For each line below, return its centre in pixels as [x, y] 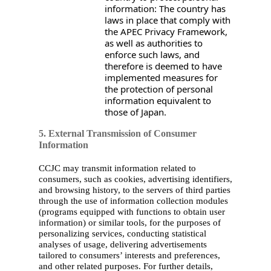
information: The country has [165, 8]
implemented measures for [161, 77]
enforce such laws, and [152, 54]
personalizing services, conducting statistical [122, 233]
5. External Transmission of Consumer [118, 133]
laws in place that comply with [168, 20]
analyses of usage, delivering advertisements [123, 244]
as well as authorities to [154, 43]
